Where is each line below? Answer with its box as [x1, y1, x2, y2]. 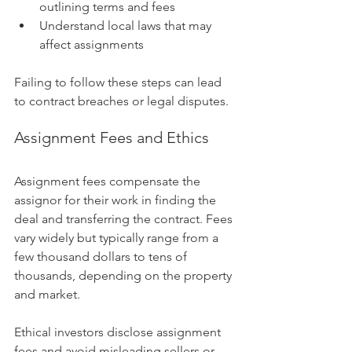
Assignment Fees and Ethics [14, 128, 209, 148]
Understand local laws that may [39, 18, 214, 34]
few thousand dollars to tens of [14, 249, 190, 265]
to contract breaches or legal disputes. [14, 93, 229, 109]
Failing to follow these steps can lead [14, 75, 225, 90]
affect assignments [39, 37, 144, 53]
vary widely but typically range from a [14, 230, 222, 246]
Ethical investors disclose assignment [14, 324, 224, 340]
